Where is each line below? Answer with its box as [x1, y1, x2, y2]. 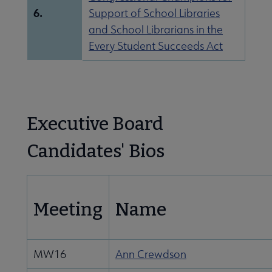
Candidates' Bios [27, 140, 165, 163]
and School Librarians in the [89, 22, 223, 37]
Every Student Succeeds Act [89, 39, 223, 53]
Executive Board [27, 113, 163, 135]
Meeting [33, 199, 103, 221]
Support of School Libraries [89, 6, 220, 21]
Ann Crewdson [115, 247, 186, 262]
